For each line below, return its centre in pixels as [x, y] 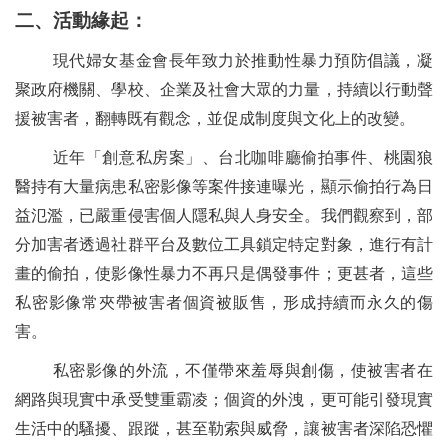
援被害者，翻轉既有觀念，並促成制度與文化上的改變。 [215, 119]
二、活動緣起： [81, 21]
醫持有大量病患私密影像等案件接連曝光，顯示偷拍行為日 [224, 187]
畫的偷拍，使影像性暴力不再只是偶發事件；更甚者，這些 [224, 274]
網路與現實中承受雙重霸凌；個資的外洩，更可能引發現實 [224, 400]
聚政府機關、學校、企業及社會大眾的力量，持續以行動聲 [224, 90]
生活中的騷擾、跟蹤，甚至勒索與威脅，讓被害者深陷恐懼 [224, 429]
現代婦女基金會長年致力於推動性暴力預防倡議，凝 [242, 61]
